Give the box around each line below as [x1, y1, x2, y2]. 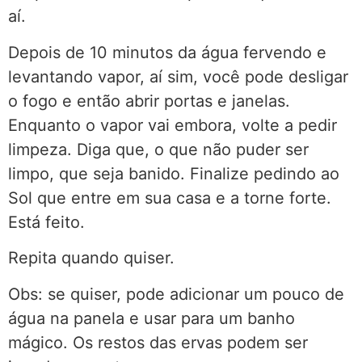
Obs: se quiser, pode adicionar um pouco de [8, 284, 344, 304]
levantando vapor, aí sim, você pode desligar [8, 66, 348, 86]
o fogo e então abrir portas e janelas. [8, 90, 290, 111]
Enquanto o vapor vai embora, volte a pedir [8, 115, 337, 135]
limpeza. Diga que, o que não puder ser [8, 139, 309, 159]
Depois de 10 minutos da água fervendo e [8, 42, 326, 62]
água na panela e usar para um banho [8, 308, 295, 328]
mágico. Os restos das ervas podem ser [8, 332, 308, 352]
